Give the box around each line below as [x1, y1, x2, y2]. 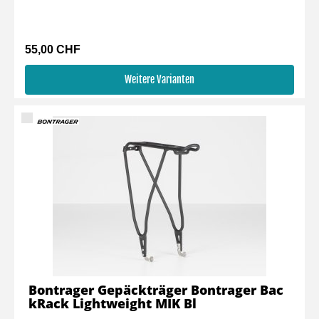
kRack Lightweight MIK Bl [28, 295, 197, 312]
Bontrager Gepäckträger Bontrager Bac [28, 281, 283, 298]
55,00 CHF [25, 43, 80, 56]
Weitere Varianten [125, 73, 194, 85]
